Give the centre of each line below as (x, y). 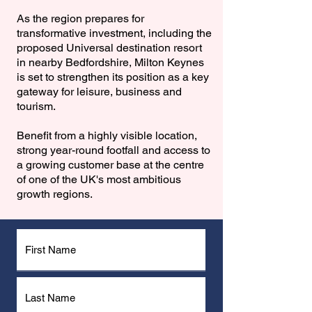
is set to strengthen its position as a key (113, 77)
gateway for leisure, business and (99, 92)
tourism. (36, 106)
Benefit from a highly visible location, (107, 135)
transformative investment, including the (114, 33)
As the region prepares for (80, 18)
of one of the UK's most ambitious (99, 179)
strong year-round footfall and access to (114, 150)
